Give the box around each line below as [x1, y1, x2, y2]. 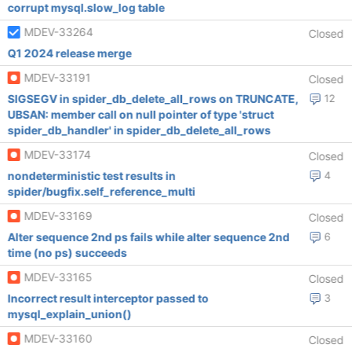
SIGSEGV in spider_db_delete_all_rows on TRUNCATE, [7, 92, 299, 105]
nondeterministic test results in [7, 169, 176, 182]
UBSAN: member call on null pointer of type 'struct [7, 108, 274, 121]
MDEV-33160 [24, 332, 93, 345]
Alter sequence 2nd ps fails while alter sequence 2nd [7, 230, 290, 244]
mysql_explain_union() [7, 307, 132, 321]
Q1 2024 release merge [7, 46, 132, 60]
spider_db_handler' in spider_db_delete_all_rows [7, 123, 271, 137]
